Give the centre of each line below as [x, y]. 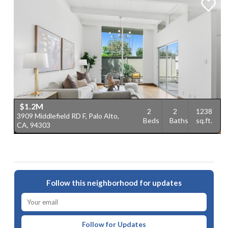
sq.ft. [204, 121]
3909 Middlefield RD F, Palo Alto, [68, 116]
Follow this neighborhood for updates [114, 183]
